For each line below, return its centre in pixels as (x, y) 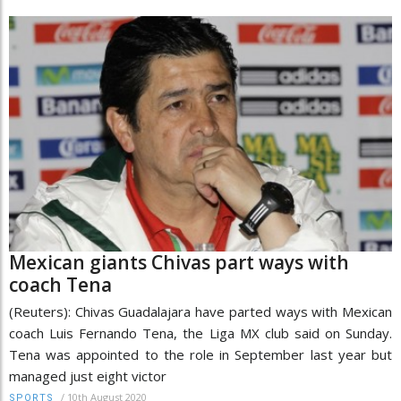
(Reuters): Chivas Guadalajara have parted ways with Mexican (200, 312)
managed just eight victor (88, 376)
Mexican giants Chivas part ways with (179, 263)
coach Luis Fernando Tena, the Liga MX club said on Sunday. (200, 333)
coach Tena (60, 285)
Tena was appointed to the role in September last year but (200, 355)
